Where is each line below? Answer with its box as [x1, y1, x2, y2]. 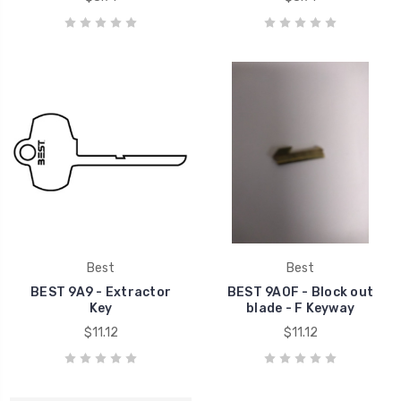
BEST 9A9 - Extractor [30, 284, 171, 300]
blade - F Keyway [246, 300, 354, 316]
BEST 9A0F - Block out [226, 284, 374, 300]
